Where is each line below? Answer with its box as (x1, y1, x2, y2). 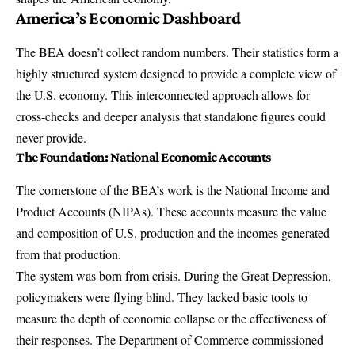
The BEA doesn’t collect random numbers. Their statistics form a (16, 44, 338, 61)
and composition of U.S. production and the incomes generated (16, 224, 330, 242)
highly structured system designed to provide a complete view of (16, 65, 336, 82)
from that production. (16, 246, 121, 263)
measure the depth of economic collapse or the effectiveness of (16, 310, 326, 327)
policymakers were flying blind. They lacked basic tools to (16, 288, 307, 306)
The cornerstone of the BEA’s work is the (16, 181, 225, 199)
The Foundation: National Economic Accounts (16, 149, 271, 166)
